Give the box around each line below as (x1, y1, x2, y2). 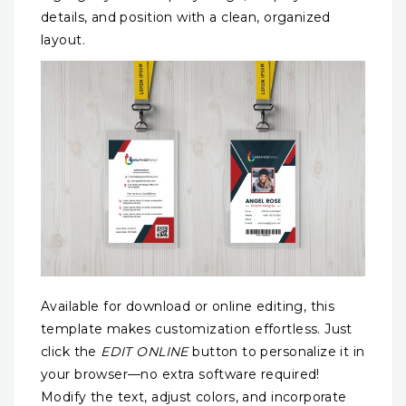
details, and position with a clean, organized (41, 8, 331, 25)
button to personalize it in (188, 343, 365, 361)
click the (41, 343, 101, 361)
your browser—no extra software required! (41, 366, 320, 383)
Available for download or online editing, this (41, 298, 335, 315)
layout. (41, 31, 85, 48)
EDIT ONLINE (101, 343, 188, 361)
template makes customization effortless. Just (41, 321, 353, 338)
